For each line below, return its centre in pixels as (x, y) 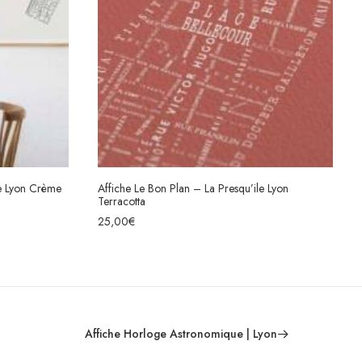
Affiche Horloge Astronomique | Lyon (181, 334)
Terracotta (122, 202)
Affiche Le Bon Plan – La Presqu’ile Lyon (193, 189)
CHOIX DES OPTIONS (215, 200)
